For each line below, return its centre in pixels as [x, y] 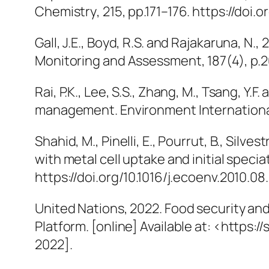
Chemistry [66, 12]
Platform [61, 227]
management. [77, 110]
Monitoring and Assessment [118, 61]
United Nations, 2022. [100, 209]
